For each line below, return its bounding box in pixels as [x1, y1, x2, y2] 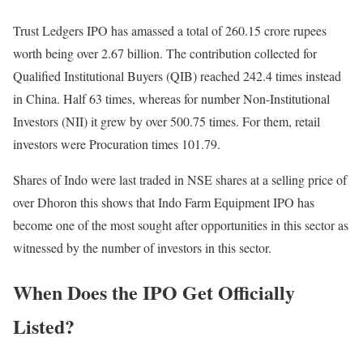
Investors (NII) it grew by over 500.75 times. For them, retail [13, 112, 320, 130]
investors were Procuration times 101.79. [13, 135, 220, 152]
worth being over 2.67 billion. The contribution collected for [13, 44, 317, 62]
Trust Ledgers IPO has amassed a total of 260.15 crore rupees [13, 21, 327, 39]
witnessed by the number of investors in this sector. [13, 238, 271, 256]
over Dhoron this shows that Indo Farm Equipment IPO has [13, 193, 314, 211]
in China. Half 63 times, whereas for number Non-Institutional [13, 89, 330, 107]
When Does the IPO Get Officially [13, 277, 295, 306]
